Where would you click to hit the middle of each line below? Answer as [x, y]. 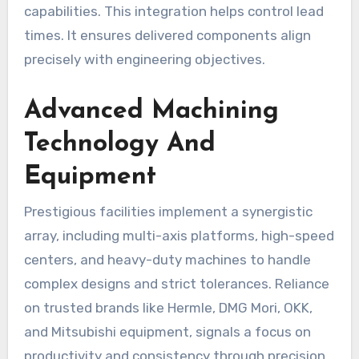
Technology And [119, 145]
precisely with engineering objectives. [144, 60]
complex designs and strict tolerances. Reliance [176, 283]
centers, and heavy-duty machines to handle [167, 259]
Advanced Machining [151, 112]
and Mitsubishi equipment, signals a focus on [167, 331]
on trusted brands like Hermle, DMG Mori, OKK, [168, 307]
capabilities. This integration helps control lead [173, 12]
